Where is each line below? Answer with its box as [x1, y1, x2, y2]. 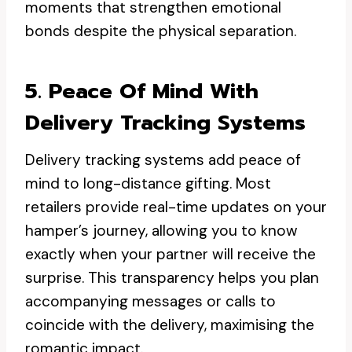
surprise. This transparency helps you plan [25, 268, 319, 288]
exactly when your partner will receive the [25, 244, 316, 264]
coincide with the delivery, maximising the [25, 315, 314, 335]
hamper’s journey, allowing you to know [25, 221, 298, 240]
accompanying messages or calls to [25, 291, 276, 311]
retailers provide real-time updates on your [25, 197, 327, 217]
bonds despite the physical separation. [25, 21, 296, 41]
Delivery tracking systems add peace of [25, 150, 301, 170]
